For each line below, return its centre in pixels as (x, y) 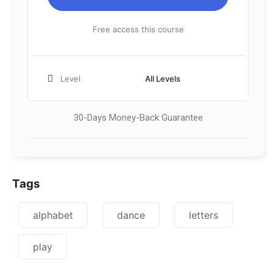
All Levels (162, 79)
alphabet (53, 215)
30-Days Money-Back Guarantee (138, 118)
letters (204, 215)
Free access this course (138, 29)
